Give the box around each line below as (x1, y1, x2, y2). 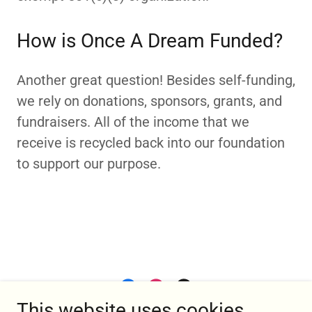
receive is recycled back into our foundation (17, 134, 285, 151)
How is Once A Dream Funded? (17, 29, 283, 52)
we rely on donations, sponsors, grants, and (17, 93, 282, 109)
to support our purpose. (17, 155, 161, 172)
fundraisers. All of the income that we (17, 114, 249, 130)
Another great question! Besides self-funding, (17, 72, 295, 88)
